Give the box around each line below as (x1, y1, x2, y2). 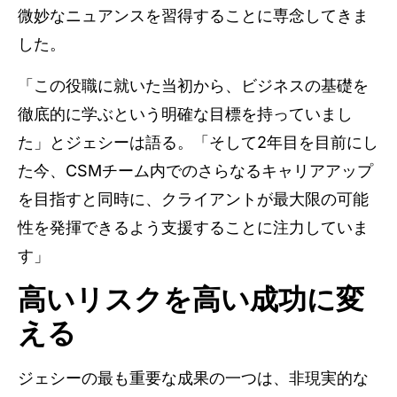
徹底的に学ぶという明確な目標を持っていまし (18, 104, 353, 123)
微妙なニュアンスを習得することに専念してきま (18, 6, 369, 26)
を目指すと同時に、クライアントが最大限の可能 (18, 189, 369, 208)
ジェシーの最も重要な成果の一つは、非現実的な (18, 369, 369, 388)
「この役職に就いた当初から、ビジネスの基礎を (18, 75, 369, 95)
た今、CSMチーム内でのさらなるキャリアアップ (18, 160, 373, 180)
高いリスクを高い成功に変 (18, 282, 364, 317)
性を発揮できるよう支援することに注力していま (18, 217, 369, 237)
